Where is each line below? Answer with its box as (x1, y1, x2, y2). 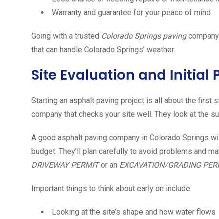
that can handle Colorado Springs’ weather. (31, 45, 175, 55)
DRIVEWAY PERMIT (31, 160, 99, 170)
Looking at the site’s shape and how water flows (52, 207, 216, 217)
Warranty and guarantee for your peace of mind (52, 8, 211, 18)
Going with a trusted (31, 31, 101, 41)
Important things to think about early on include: (31, 184, 192, 194)
